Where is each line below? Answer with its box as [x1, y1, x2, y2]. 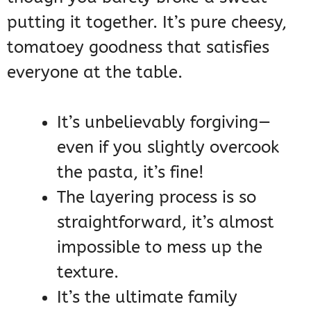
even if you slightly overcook [57, 137, 279, 158]
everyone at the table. [7, 62, 183, 83]
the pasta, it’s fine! [57, 162, 204, 183]
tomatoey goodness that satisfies [7, 37, 269, 58]
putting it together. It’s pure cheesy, [7, 12, 287, 33]
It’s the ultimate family [57, 287, 237, 308]
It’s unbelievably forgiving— [57, 112, 271, 133]
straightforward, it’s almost [57, 212, 274, 233]
